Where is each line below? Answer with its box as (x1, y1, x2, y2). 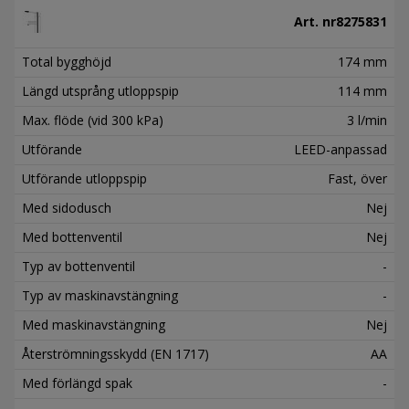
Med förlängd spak (22, 373, 132, 392)
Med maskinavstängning (22, 315, 165, 333)
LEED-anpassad (294, 140, 387, 158)
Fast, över (328, 169, 387, 187)
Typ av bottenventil (22, 257, 135, 275)
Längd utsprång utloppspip (22, 81, 179, 100)
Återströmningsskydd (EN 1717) (22, 344, 209, 362)
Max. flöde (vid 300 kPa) (22, 110, 163, 129)
